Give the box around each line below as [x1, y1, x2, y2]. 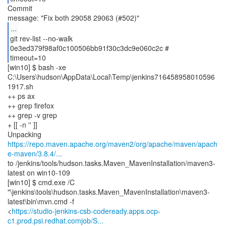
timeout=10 [10, 52, 46, 63]
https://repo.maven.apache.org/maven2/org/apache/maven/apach [8, 139, 217, 149]
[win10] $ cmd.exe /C [8, 177, 75, 187]
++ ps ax [8, 91, 35, 101]
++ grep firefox [8, 100, 54, 110]
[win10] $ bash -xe [8, 62, 66, 72]
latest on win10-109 [8, 167, 70, 178]
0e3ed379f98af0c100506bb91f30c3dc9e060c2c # [10, 43, 169, 53]
